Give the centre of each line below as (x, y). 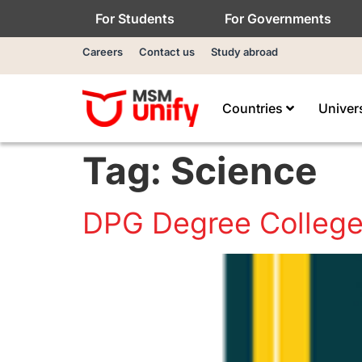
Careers (103, 52)
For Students (135, 19)
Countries (254, 108)
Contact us (167, 52)
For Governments (278, 19)
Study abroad (244, 52)
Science (244, 170)
